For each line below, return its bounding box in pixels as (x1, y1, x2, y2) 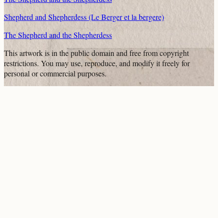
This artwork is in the (4, 48, 71, 58)
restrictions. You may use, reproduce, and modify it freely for (4, 58, 190, 69)
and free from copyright (114, 48, 189, 58)
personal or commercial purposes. (4, 68, 107, 79)
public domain (71, 48, 114, 58)
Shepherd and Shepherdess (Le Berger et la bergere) (4, 12, 164, 22)
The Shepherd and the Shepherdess (4, 30, 112, 40)
